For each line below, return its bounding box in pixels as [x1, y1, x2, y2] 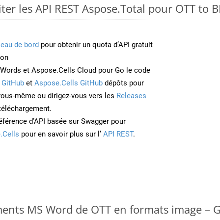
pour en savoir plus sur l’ [19, 129, 101, 138]
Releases [116, 91, 146, 100]
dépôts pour [103, 78, 144, 87]
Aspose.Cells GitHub [34, 78, 103, 87]
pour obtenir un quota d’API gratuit [39, 40, 153, 49]
